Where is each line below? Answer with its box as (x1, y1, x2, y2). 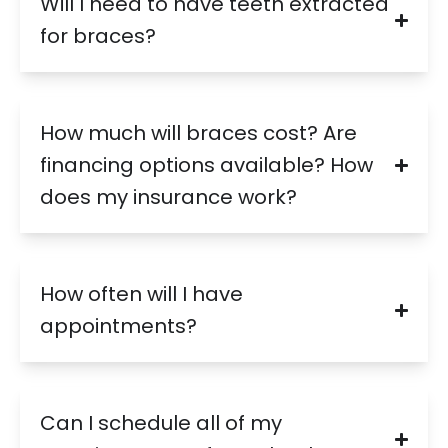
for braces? (40, 22, 156, 51)
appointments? (40, 312, 197, 341)
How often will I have (40, 280, 243, 309)
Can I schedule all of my (40, 409, 282, 438)
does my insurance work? (40, 183, 297, 212)
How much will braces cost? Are (40, 119, 357, 148)
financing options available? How (40, 151, 373, 180)
